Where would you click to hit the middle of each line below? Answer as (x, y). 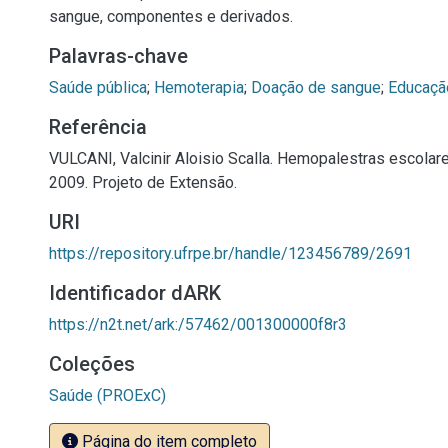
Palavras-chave (118, 56)
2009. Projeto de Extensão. (143, 182)
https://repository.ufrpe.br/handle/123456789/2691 (230, 253)
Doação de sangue (316, 87)
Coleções (92, 364)
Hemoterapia (199, 87)
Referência (98, 127)
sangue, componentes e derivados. (171, 16)
